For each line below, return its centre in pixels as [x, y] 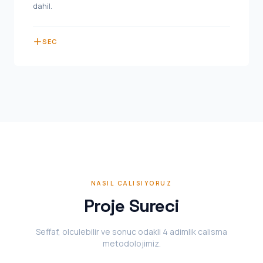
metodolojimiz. [131, 243]
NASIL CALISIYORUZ [131, 183]
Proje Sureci [131, 206]
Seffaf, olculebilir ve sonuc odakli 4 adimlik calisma [131, 232]
